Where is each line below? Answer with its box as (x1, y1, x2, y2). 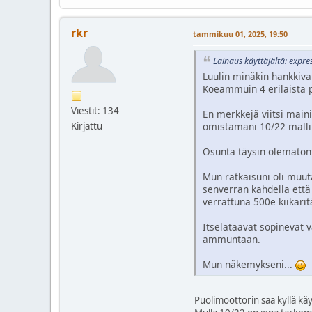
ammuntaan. (203, 233, 260, 247)
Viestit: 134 (71, 104, 119, 117)
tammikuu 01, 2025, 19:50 (193, 28, 288, 39)
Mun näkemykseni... (203, 258, 295, 272)
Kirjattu (71, 119, 102, 132)
